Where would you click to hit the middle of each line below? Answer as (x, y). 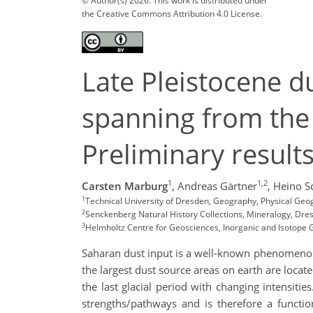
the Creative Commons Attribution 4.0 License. (172, 13)
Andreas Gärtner (217, 186)
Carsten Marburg (125, 186)
